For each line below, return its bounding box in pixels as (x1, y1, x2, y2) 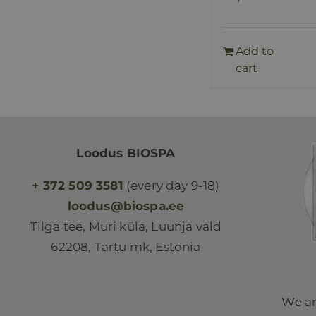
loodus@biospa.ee (67, 198, 185, 213)
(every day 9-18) (123, 178, 220, 193)
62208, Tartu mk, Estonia (51, 239, 201, 254)
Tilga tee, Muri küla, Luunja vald (30, 219, 222, 233)
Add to (235, 44, 274, 58)
